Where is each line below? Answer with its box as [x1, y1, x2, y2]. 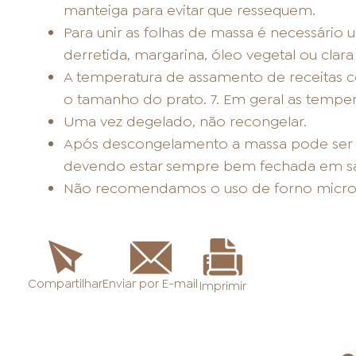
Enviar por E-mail [103, 275, 199, 292]
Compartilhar [28, 276, 103, 292]
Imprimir [199, 278, 246, 295]
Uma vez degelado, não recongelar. [63, 112, 307, 132]
